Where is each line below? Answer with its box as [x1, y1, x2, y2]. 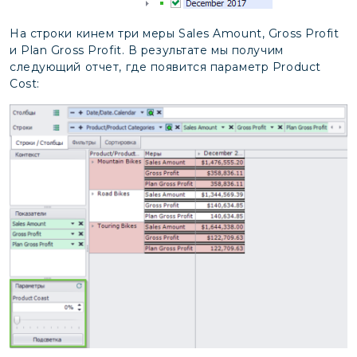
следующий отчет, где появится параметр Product [10, 60, 321, 75]
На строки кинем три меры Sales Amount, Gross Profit [10, 26, 339, 41]
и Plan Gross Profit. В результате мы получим [10, 43, 284, 58]
